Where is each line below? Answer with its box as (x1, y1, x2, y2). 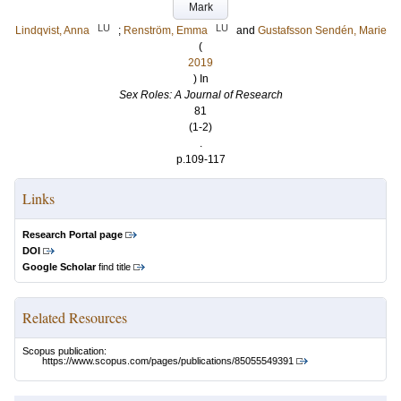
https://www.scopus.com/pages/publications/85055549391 (42, 355, 294, 367)
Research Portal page (22, 229, 123, 240)
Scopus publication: (22, 346, 107, 356)
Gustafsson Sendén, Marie (257, 24, 387, 37)
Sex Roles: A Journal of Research (118, 89, 283, 101)
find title (96, 261, 131, 272)
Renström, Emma (123, 24, 208, 37)
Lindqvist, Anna (14, 24, 90, 37)
